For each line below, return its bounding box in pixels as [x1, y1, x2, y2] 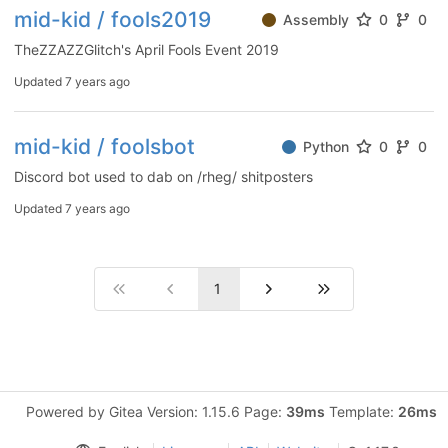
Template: [324, 403, 398, 420]
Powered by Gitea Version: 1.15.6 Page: [25, 403, 286, 420]
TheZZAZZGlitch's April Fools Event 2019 [14, 41, 279, 58]
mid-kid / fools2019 [14, 7, 211, 32]
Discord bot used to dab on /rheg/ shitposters [14, 168, 313, 185]
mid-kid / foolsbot [14, 134, 195, 159]
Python [303, 138, 349, 155]
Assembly [283, 11, 349, 28]
